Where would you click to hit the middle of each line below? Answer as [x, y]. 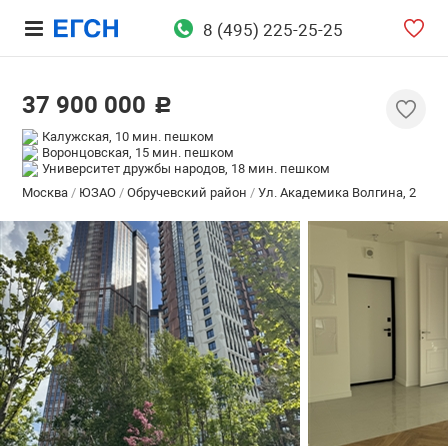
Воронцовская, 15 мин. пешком [138, 152]
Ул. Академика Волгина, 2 [336, 192]
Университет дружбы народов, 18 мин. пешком [186, 168]
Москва [47, 192]
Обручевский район [187, 192]
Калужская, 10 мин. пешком [128, 136]
